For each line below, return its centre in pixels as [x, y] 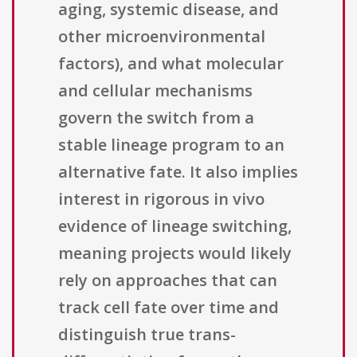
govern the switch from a [156, 118]
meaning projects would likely [175, 253]
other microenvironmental [162, 37]
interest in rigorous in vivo [161, 199]
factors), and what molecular [171, 64]
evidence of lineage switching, [175, 226]
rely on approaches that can [168, 280]
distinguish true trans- [147, 335]
